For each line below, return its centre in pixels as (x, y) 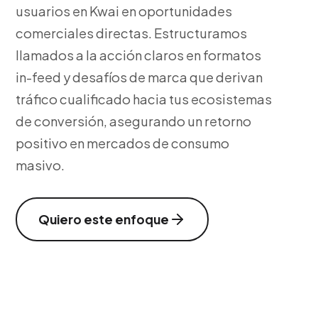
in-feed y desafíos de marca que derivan (139, 77)
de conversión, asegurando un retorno (134, 121)
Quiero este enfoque (104, 219)
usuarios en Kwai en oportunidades (124, 11)
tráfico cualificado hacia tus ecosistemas (144, 99)
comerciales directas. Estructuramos (132, 33)
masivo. (40, 165)
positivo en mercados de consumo (123, 143)
